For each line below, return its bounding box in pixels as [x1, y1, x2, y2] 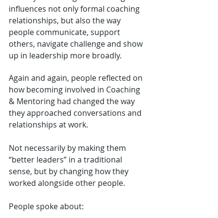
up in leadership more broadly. [9, 50, 122, 61]
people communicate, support [9, 26, 122, 37]
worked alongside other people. [9, 177, 125, 188]
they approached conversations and [9, 107, 144, 118]
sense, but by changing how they [9, 165, 130, 177]
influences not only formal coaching [9, 3, 142, 14]
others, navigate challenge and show [9, 38, 145, 49]
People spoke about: [9, 200, 84, 212]
